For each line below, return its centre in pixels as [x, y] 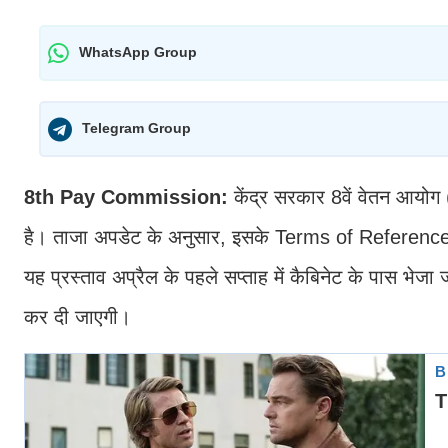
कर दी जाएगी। [77, 316]
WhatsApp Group [138, 52]
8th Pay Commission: [129, 196]
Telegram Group [136, 128]
